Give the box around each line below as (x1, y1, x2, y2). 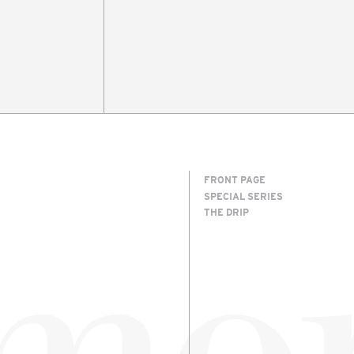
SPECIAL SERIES (204, 189, 283, 202)
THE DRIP (204, 205, 249, 219)
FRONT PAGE (204, 172, 265, 186)
